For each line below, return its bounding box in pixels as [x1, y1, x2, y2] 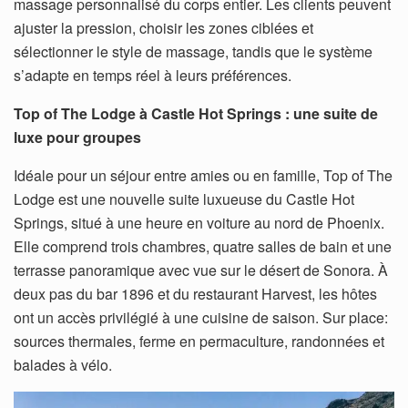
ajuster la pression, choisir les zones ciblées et [14, 16, 313, 38]
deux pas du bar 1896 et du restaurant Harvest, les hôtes [14, 282, 377, 304]
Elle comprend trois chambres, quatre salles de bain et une [14, 235, 392, 257]
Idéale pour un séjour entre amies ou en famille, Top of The [14, 164, 393, 186]
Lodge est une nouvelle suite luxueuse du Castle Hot [14, 188, 354, 209]
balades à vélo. [14, 353, 112, 375]
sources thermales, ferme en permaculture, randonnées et [14, 330, 384, 352]
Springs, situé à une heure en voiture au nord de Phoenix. [14, 211, 384, 233]
